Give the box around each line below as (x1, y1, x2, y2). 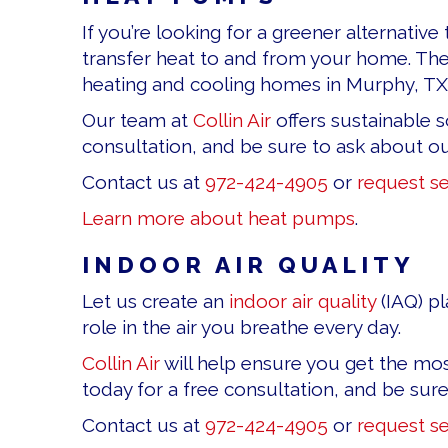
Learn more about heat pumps (82, 207, 355, 230)
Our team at (82, 109, 193, 132)
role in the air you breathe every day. (82, 316, 401, 339)
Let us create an (82, 290, 229, 313)
